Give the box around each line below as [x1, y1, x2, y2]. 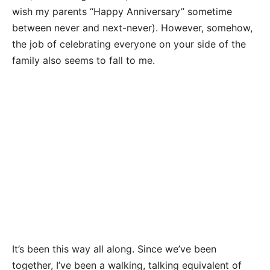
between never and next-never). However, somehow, [12, 21, 253, 34]
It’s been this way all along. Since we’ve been [12, 242, 216, 255]
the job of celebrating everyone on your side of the [12, 37, 246, 50]
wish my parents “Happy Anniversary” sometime [12, 5, 232, 17]
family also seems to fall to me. [12, 54, 155, 66]
